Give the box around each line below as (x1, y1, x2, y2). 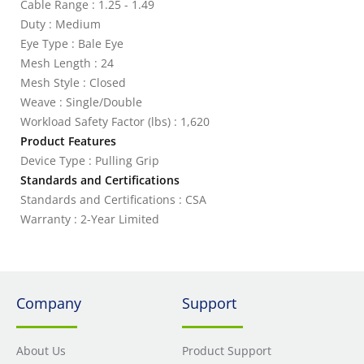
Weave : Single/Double (20, 94, 142, 110)
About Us (16, 343, 66, 358)
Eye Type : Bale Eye (20, 36, 123, 51)
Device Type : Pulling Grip (20, 153, 159, 168)
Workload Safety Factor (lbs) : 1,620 (20, 114, 210, 129)
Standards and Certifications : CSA (20, 192, 206, 207)
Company (16, 293, 81, 313)
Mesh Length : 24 (20, 55, 114, 71)
